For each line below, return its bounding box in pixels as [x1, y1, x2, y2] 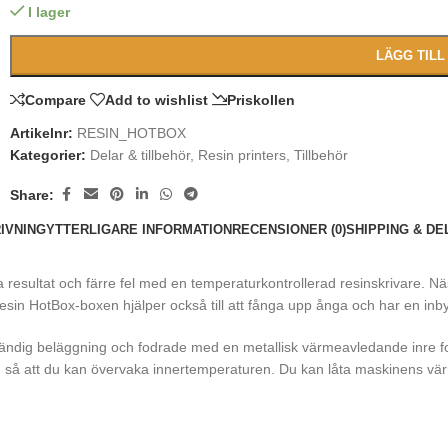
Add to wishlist [105, 91, 208, 108]
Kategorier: [10, 147, 86, 163]
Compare [25, 91, 86, 108]
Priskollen [227, 91, 295, 108]
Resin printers [198, 147, 286, 163]
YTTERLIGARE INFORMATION [46, 221, 232, 237]
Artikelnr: [10, 125, 77, 141]
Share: [10, 186, 54, 203]
